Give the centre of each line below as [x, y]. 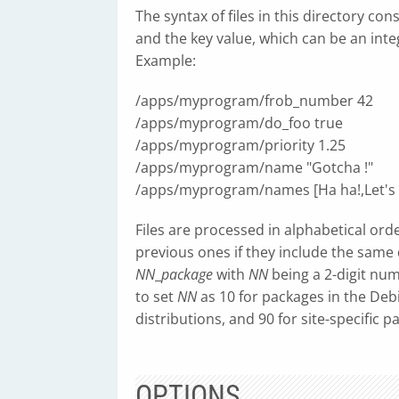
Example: [166, 61]
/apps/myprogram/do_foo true [239, 123]
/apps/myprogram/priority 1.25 [240, 145]
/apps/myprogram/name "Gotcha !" [254, 167]
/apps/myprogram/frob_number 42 [254, 101]
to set [156, 297]
